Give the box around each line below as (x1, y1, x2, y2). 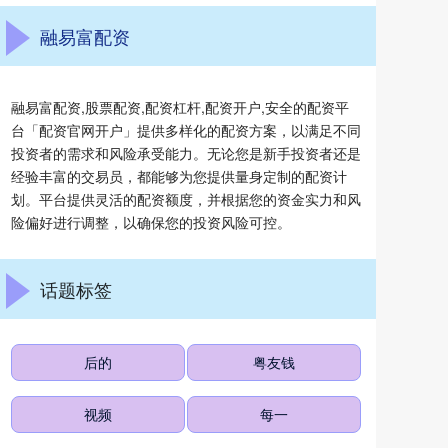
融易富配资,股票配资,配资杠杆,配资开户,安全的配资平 (11, 97, 349, 117)
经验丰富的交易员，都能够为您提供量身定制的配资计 (11, 166, 347, 186)
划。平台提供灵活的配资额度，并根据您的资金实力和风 (11, 189, 361, 209)
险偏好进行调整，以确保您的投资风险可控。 (11, 212, 291, 232)
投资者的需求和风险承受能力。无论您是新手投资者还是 (11, 143, 361, 163)
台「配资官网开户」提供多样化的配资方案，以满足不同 (11, 120, 361, 140)
